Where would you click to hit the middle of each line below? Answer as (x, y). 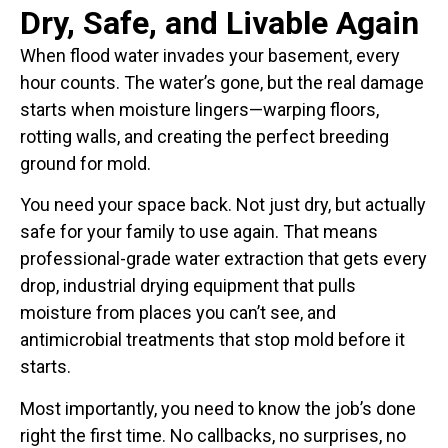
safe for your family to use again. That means (199, 232)
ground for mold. (85, 163)
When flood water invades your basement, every (210, 55)
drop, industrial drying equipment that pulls (188, 286)
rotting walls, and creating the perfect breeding (204, 136)
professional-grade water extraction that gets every (223, 259)
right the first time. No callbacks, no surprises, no (213, 435)
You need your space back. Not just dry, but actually (223, 205)
